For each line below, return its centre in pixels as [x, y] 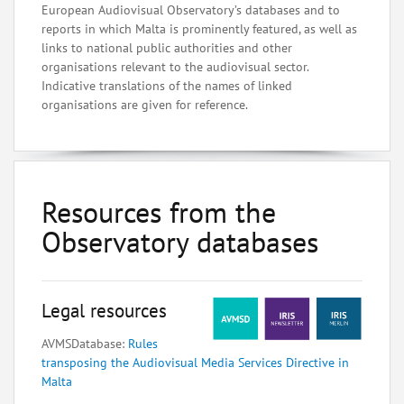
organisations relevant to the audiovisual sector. [175, 67]
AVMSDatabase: [85, 343]
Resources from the [159, 212]
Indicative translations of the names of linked [167, 86]
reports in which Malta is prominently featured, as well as [199, 29]
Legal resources [104, 310]
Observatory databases [180, 242]
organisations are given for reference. [145, 105]
